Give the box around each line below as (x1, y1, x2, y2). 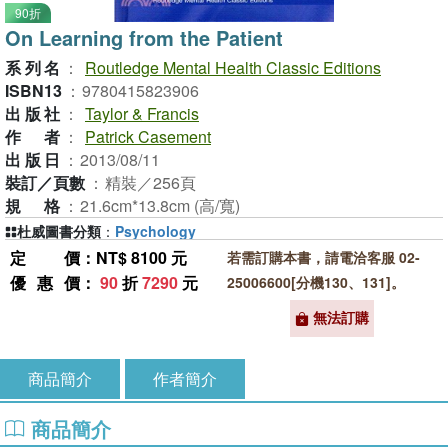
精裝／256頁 (105, 171, 196, 194)
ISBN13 (5, 79, 62, 102)
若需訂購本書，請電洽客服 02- (226, 247, 420, 267)
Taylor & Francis (85, 102, 199, 125)
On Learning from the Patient (5, 23, 283, 52)
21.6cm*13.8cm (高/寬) (80, 194, 240, 217)
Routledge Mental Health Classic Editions (85, 56, 381, 79)
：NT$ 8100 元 (80, 246, 187, 269)
